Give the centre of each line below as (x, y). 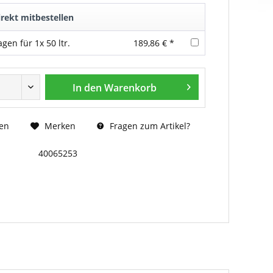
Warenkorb (130, 87)
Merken (60, 126)
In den (87, 87)
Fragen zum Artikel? (148, 126)
